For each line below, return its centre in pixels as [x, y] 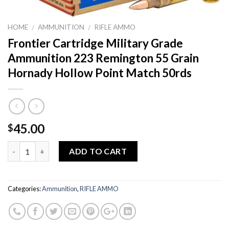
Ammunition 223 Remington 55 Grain [103, 58]
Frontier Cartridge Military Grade [95, 43]
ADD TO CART [98, 151]
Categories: [25, 189]
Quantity [24, 147]
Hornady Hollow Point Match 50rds [100, 73]
